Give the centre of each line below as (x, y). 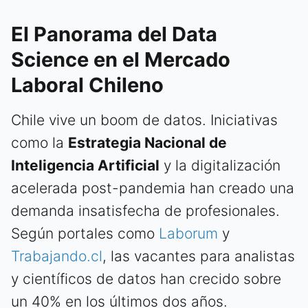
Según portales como (85, 234)
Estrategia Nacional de (147, 143)
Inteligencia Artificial (85, 166)
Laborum (188, 234)
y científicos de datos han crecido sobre (146, 279)
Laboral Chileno (87, 85)
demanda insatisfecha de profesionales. (145, 211)
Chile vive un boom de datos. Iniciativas (144, 120)
